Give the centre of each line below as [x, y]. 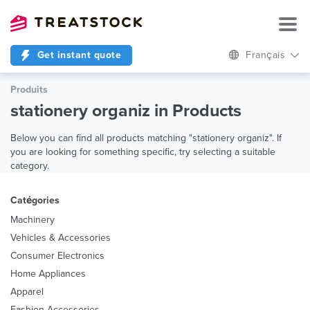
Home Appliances [48, 274]
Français [267, 55]
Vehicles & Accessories [61, 238]
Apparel [27, 292]
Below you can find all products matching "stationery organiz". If [146, 138]
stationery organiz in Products [126, 111]
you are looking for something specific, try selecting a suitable [143, 152]
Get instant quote [77, 55]
